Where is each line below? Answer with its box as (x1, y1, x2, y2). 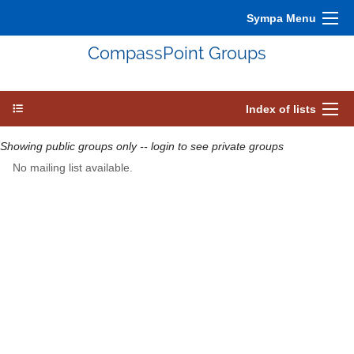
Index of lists (246, 103, 316, 115)
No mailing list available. (13, 161, 133, 174)
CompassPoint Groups (88, 43, 266, 63)
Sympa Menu (247, 12, 316, 24)
